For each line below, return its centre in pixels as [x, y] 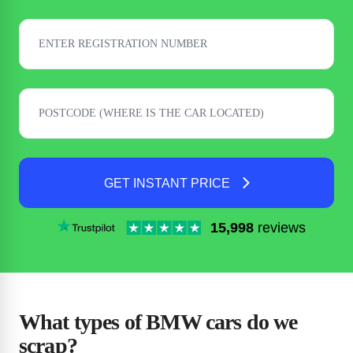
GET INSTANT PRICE [167, 183]
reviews [280, 228]
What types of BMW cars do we [158, 322]
